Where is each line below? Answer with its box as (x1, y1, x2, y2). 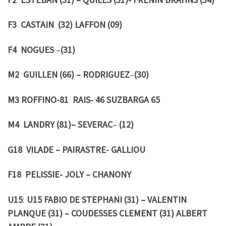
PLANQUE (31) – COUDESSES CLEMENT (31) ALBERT (8, 207, 207, 219)
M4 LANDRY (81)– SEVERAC (8, 119, 112, 131)
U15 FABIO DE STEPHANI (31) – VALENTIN (27, 193, 187, 205)
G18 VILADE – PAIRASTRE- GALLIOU (8, 143, 145, 155)
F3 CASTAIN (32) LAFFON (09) (8, 19, 122, 31)
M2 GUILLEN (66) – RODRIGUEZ (8, 69, 130, 81)
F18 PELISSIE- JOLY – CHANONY (8, 168, 131, 181)
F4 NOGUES (8, 43, 54, 55)
